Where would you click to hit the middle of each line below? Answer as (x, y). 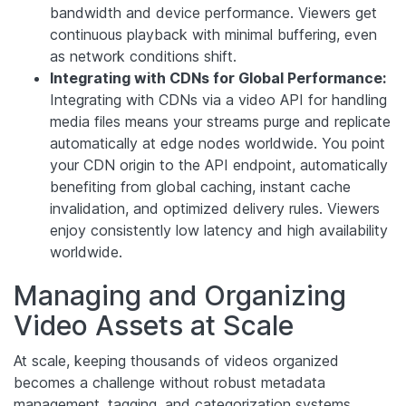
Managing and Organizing (180, 295)
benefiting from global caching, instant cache (200, 186)
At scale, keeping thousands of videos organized (176, 360)
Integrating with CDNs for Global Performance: (218, 77)
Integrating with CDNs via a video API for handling (218, 99)
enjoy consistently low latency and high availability (219, 230)
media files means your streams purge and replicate (220, 121)
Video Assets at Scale (154, 325)
